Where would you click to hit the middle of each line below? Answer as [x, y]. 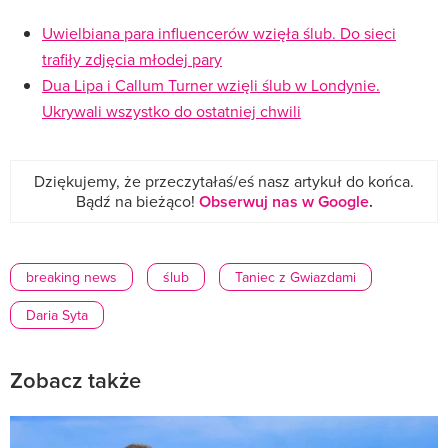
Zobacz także [75, 379]
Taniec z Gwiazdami [295, 276]
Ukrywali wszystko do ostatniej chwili [171, 110]
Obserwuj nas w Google [283, 201]
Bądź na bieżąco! [137, 200]
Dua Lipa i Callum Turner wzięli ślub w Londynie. [211, 84]
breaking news [71, 276]
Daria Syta [57, 314]
